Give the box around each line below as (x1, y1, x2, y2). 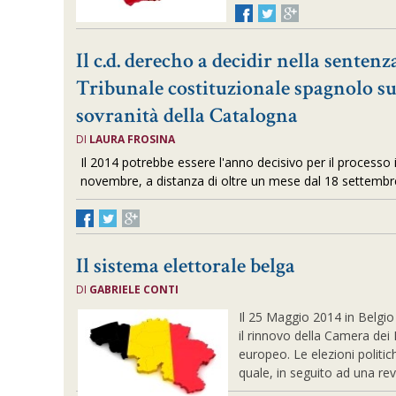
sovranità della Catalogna (76, 102, 299, 129)
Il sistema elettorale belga (76, 252, 296, 279)
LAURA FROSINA (89, 132, 176, 147)
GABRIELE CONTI (89, 282, 179, 297)
